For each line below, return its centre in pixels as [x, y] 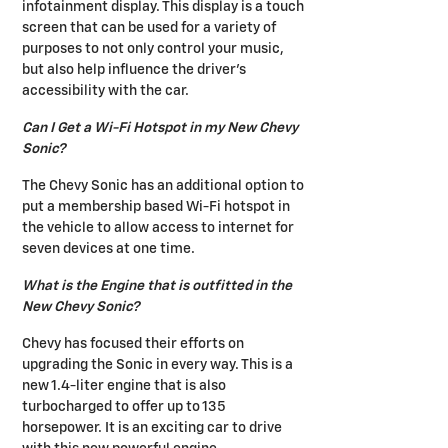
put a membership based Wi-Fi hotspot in [156, 206]
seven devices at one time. [108, 248]
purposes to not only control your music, [153, 48]
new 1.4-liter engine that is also [124, 385]
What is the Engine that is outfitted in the [157, 285]
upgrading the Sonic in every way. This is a [157, 364]
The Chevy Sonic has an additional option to [163, 185]
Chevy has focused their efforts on [133, 343]
